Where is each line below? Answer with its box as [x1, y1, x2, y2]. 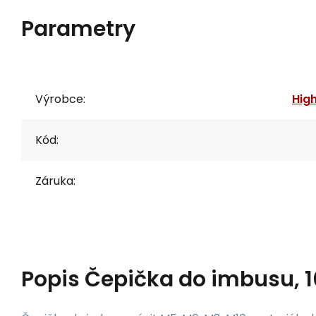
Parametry [21, 13, 135, 44]
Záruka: [35, 172, 75, 189]
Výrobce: [35, 90, 85, 107]
